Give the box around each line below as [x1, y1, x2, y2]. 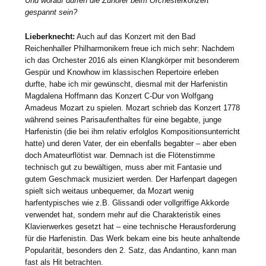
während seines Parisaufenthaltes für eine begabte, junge [25, 115, 222, 124]
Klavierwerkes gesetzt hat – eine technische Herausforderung [25, 221, 236, 231]
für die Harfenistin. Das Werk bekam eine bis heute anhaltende [25, 233, 240, 243]
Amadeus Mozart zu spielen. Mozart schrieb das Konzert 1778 [25, 103, 240, 112]
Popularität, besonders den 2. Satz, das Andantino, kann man [25, 245, 237, 255]
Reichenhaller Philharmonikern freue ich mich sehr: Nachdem [25, 43, 235, 53]
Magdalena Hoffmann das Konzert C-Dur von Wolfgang [25, 91, 214, 100]
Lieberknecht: [25, 31, 75, 41]
